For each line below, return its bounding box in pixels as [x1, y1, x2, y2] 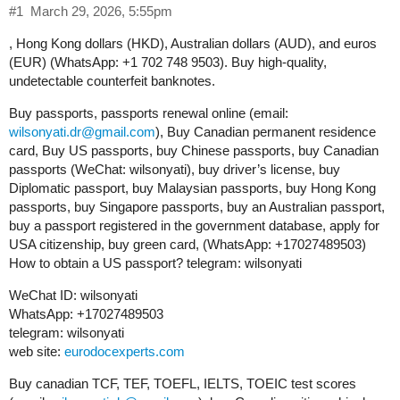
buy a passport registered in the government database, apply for [9, 218, 379, 234]
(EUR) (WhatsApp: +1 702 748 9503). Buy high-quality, [9, 54, 327, 71]
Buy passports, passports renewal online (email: [9, 105, 288, 121]
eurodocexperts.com [64, 344, 185, 360]
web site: [9, 344, 64, 360]
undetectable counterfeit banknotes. [9, 73, 215, 89]
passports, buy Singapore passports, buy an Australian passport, [9, 199, 385, 215]
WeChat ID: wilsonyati [9, 287, 137, 304]
